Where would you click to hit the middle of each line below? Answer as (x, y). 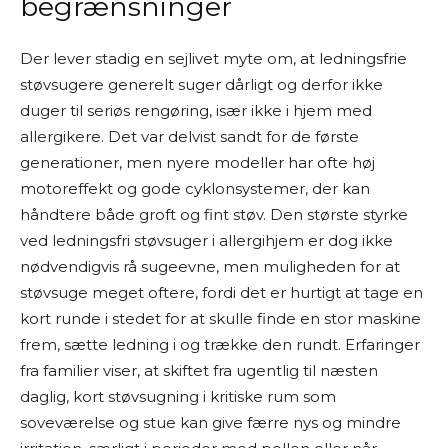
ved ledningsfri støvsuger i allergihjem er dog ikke (206, 240)
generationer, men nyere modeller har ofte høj (197, 162)
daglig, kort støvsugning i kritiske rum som (178, 396)
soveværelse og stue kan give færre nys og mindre (210, 422)
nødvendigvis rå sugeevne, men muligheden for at (210, 266)
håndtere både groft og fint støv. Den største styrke (214, 214)
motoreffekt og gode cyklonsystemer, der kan (195, 188)
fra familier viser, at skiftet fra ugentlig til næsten (199, 370)
